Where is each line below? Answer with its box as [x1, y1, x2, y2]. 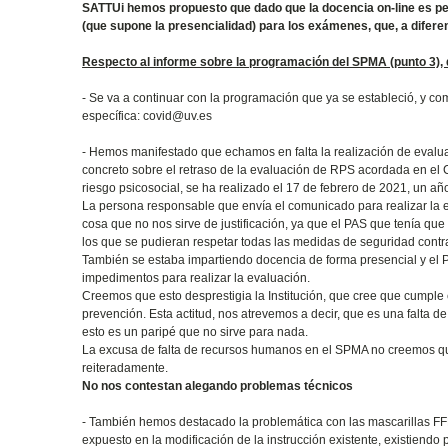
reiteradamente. [82, 360, 169, 375]
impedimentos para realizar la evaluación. [82, 270, 311, 285]
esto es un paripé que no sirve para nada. [82, 324, 309, 339]
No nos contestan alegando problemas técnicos [82, 378, 354, 393]
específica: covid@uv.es [82, 108, 216, 123]
